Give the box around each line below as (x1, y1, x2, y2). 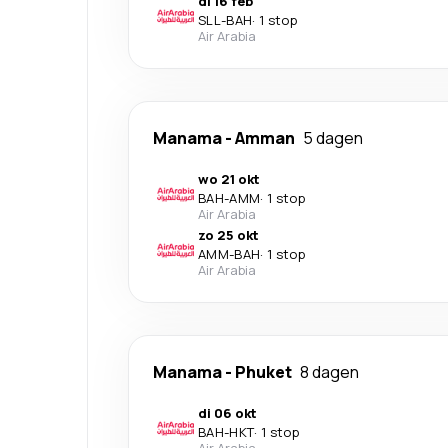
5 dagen (303, 127, 363, 150)
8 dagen (300, 361, 359, 384)
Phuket (235, 361, 292, 384)
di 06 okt (198, 404, 257, 423)
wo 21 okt (198, 170, 260, 189)
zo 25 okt (198, 226, 259, 245)
